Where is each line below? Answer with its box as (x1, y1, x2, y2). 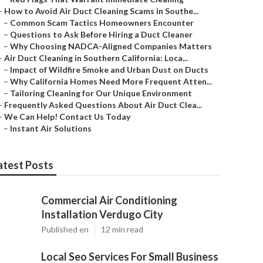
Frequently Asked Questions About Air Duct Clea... (4, 100, 202, 110)
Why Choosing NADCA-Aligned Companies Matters (10, 41, 212, 51)
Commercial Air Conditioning (41, 194, 177, 207)
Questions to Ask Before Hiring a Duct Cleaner (10, 29, 193, 39)
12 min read (101, 224, 143, 234)
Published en (41, 224, 89, 234)
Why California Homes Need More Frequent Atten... (10, 76, 212, 86)
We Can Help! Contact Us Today (4, 112, 130, 122)
